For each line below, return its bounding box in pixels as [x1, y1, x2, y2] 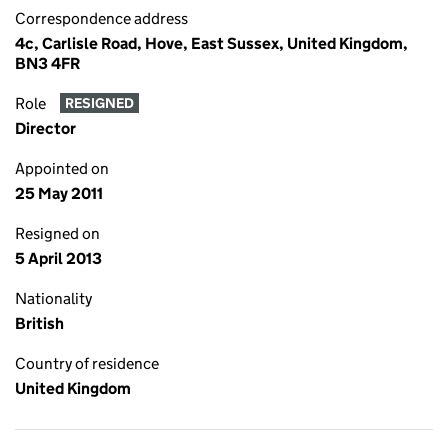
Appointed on [15, 159, 109, 178]
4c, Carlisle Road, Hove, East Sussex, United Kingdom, [15, 34, 408, 53]
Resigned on [15, 224, 100, 243]
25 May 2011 [15, 184, 103, 203]
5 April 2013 [15, 249, 102, 268]
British [15, 314, 64, 333]
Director [15, 119, 76, 138]
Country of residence [15, 354, 159, 373]
